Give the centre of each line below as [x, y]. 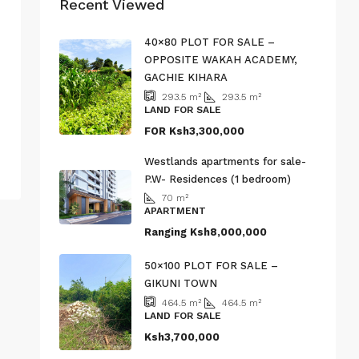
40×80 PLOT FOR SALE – [210, 42]
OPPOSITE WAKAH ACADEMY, [221, 60]
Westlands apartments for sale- [225, 161]
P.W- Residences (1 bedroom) [218, 179]
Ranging [165, 232]
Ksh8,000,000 [227, 232]
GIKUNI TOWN [181, 284]
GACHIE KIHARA [186, 77]
